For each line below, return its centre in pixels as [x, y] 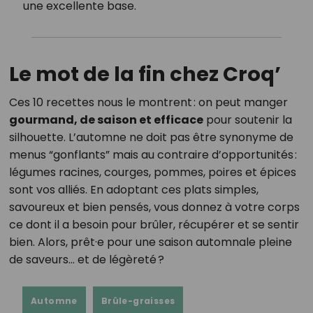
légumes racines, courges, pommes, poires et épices [152, 172]
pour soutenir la [247, 119]
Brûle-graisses [138, 300]
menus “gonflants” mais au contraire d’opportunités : [153, 154]
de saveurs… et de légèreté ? [86, 259]
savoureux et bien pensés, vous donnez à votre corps [154, 207]
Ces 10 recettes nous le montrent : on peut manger [148, 102]
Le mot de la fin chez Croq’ [145, 74]
